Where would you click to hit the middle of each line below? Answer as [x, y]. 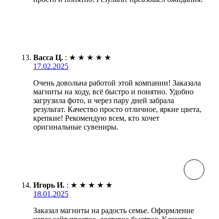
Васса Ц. [48, 57]
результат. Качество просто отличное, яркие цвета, [117, 109]
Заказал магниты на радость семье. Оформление [114, 210]
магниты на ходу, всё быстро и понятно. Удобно [113, 91]
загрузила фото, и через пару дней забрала [104, 100]
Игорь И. [49, 185]
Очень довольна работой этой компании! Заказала [117, 83]
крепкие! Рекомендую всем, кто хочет [96, 118]
